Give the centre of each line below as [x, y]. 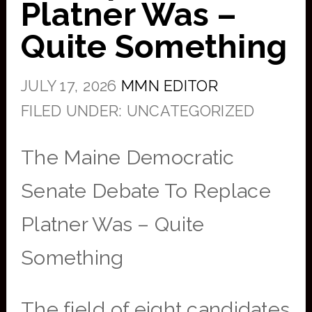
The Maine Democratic [127, 157]
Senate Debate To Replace [146, 191]
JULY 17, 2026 [69, 86]
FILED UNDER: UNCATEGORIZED [138, 111]
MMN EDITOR [170, 86]
